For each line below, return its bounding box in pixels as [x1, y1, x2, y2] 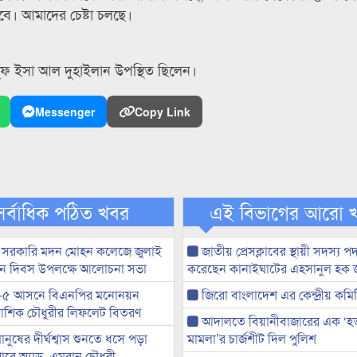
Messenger [35, 104, 95, 120]
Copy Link [135, 104, 190, 120]
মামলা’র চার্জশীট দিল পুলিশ [186, 329, 316, 348]
